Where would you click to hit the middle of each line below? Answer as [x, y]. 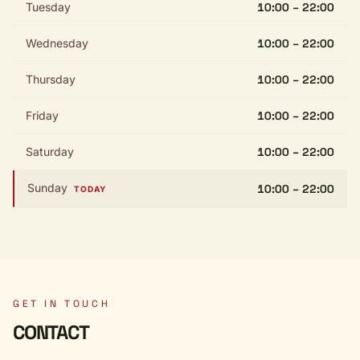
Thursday [51, 79]
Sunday [47, 188]
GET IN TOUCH [62, 304]
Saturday [50, 151]
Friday [42, 115]
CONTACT [51, 332]
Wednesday [57, 43]
